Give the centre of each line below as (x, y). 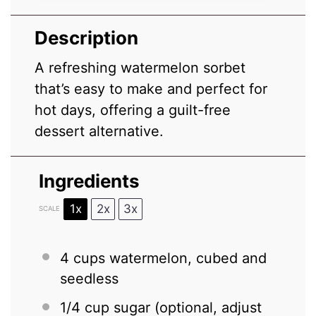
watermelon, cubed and (186, 258)
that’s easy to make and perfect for (151, 89)
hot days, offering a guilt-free (133, 110)
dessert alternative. (99, 131)
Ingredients (90, 181)
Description (87, 37)
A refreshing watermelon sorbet (140, 67)
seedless (90, 278)
